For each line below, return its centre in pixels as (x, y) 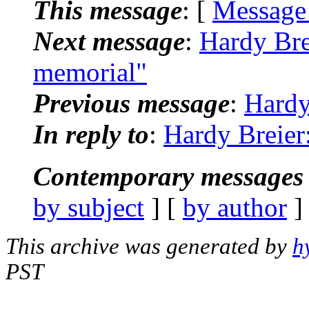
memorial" (90, 72)
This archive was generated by (149, 246)
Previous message (131, 103)
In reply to (91, 134)
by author (235, 207)
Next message (109, 41)
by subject (89, 207)
